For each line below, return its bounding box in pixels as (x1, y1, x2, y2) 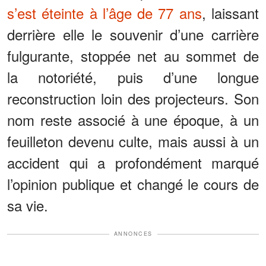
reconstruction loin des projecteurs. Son (7, 88, 259, 109)
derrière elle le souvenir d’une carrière (7, 24, 259, 45)
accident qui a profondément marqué (7, 152, 259, 173)
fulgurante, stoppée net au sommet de (7, 45, 259, 66)
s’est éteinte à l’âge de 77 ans (7, 2, 202, 24)
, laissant (201, 2, 259, 24)
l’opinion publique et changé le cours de (7, 173, 259, 195)
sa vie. (7, 195, 48, 216)
